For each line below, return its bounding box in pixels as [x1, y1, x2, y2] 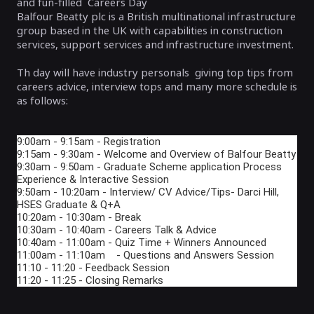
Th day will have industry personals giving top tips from [17, 65, 293, 79]
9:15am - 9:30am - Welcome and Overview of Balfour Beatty [17, 148, 296, 161]
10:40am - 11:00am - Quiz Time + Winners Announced [17, 236, 269, 249]
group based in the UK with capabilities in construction [17, 23, 282, 37]
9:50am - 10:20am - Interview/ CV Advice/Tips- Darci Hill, [17, 186, 279, 198]
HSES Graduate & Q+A [17, 198, 121, 211]
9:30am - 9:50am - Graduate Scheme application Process [17, 161, 282, 173]
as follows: [17, 93, 68, 107]
